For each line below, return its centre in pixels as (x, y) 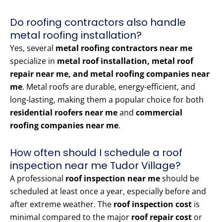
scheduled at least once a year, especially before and (108, 192)
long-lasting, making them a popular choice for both (107, 100)
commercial (159, 113)
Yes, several (33, 48)
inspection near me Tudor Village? (95, 166)
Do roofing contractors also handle (98, 23)
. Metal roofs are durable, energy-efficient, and (109, 87)
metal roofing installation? (76, 35)
